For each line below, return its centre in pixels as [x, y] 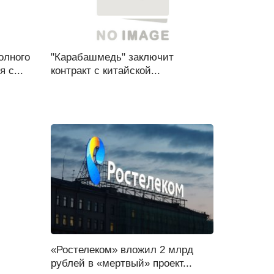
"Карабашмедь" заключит [112, 57]
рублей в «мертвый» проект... [121, 263]
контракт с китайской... [105, 71]
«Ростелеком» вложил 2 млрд [122, 250]
